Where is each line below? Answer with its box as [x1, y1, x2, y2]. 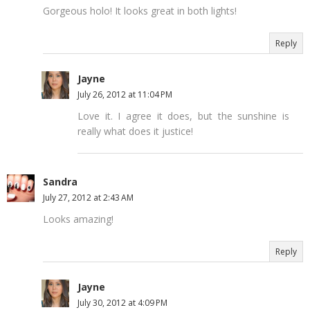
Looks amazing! [43, 212, 113, 226]
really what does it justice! [77, 124, 193, 138]
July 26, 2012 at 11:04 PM [77, 88, 172, 100]
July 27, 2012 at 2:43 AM [43, 191, 134, 203]
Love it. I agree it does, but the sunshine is [77, 109, 289, 122]
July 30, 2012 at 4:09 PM [77, 296, 167, 309]
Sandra [43, 174, 77, 188]
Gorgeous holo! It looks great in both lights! [43, 3, 237, 17]
